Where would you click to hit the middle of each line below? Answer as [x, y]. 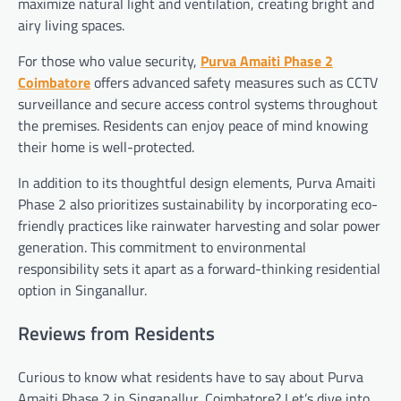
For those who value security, [109, 61]
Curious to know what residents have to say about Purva [191, 376]
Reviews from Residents [116, 333]
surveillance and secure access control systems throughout [198, 104]
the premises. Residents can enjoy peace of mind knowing [193, 126]
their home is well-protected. [106, 147]
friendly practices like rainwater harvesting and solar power [199, 226]
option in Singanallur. [82, 290]
